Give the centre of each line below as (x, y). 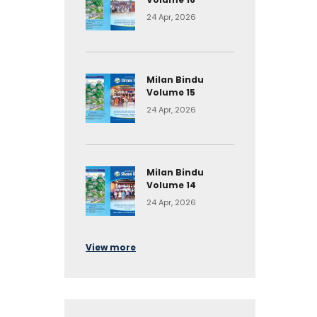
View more (111, 247)
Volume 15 (171, 92)
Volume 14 (171, 185)
